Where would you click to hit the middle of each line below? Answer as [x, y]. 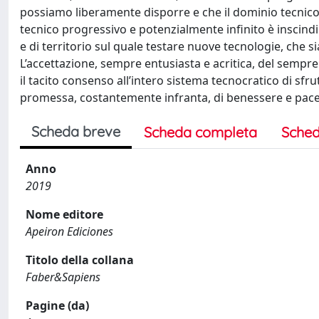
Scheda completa [200, 132]
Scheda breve [76, 131]
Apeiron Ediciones [69, 231]
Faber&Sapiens [63, 277]
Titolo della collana [80, 260]
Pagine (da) [57, 305]
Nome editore [64, 214]
